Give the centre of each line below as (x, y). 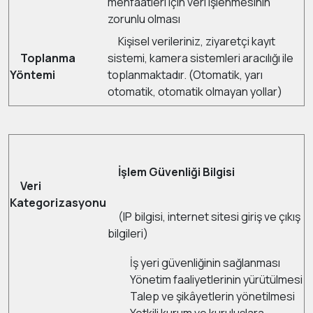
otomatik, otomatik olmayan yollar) (195, 92)
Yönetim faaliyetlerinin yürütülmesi (216, 279)
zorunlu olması (144, 19)
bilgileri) (128, 233)
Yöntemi (32, 75)
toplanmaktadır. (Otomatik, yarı (185, 75)
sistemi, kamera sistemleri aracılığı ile (201, 58)
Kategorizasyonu (58, 203)
